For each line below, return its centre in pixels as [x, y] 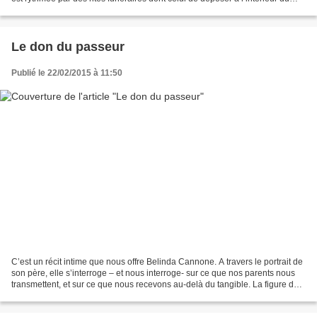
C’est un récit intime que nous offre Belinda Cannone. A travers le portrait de [157, 262]
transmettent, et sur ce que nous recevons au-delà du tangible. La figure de [155, 285]
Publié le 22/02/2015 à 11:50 [67, 73]
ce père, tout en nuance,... [61, 296]
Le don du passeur [68, 46]
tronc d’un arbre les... [52, 10]
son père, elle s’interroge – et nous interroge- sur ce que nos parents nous [153, 273]
